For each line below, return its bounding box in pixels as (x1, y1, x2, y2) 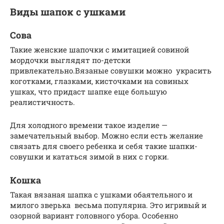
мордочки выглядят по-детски (10, 54, 130, 65)
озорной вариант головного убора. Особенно (10, 210, 178, 220)
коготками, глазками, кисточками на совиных (10, 75, 188, 86)
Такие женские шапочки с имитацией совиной (10, 44, 189, 54)
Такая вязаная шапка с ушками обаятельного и (10, 189, 192, 199)
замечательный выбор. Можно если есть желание (10, 130, 205, 140)
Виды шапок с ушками (10, 5, 125, 18)
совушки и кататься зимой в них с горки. (10, 151, 169, 161)
